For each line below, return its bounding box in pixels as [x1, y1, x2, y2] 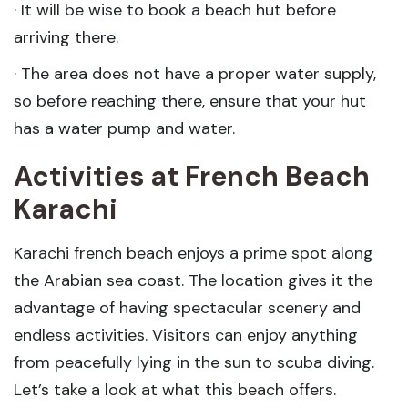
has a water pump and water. [14, 117, 235, 139]
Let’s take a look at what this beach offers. [14, 379, 336, 401]
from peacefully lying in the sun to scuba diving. [14, 352, 374, 373]
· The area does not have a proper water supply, [14, 63, 376, 85]
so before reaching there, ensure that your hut [14, 90, 366, 112]
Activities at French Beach [14, 158, 370, 194]
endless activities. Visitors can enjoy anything [14, 324, 358, 346]
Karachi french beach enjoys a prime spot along [14, 242, 373, 264]
